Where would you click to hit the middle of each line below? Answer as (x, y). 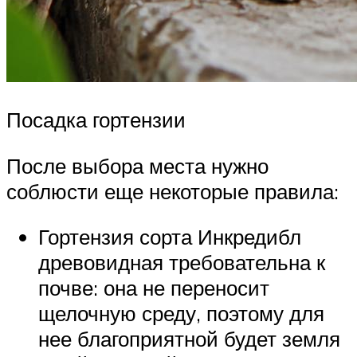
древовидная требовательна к (182, 263)
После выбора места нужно (137, 165)
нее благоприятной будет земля (189, 339)
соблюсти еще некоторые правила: (173, 191)
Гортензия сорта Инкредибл (170, 237)
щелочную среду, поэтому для (181, 314)
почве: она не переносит (154, 288)
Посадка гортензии (96, 120)
